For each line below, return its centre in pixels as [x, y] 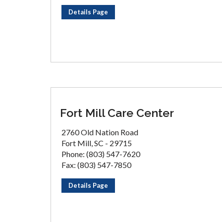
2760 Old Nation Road [100, 132]
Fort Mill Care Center [117, 113]
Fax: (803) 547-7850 [96, 165]
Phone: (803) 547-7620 [101, 154]
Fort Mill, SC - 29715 [97, 143]
